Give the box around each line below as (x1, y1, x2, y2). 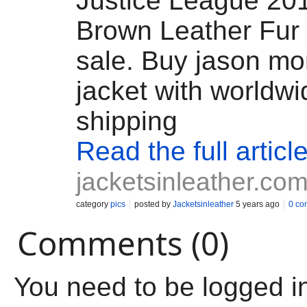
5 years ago (234, 199, 280, 209)
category (76, 199, 110, 209)
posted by (134, 199, 173, 209)
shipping (76, 106, 177, 136)
